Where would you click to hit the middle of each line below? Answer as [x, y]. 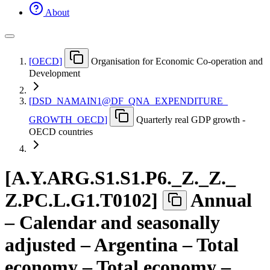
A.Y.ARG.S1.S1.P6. [92, 178]
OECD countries [61, 131]
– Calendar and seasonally [112, 223]
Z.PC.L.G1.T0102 [78, 200]
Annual [221, 200]
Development [55, 73]
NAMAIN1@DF [90, 101]
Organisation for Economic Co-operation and [177, 61]
